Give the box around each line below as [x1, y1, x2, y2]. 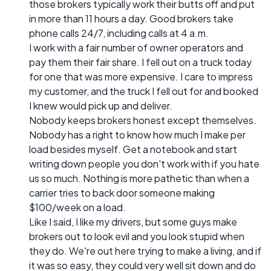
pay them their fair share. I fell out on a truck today [29, 55, 252, 68]
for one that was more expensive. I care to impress [29, 70, 253, 83]
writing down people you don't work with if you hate [29, 157, 260, 170]
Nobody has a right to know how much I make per [29, 128, 246, 141]
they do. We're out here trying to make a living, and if [29, 244, 261, 257]
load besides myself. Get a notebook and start [29, 142, 237, 155]
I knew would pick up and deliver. [29, 99, 172, 112]
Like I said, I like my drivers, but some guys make [29, 215, 237, 228]
